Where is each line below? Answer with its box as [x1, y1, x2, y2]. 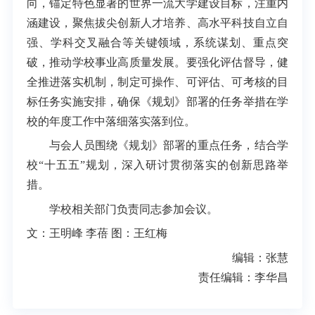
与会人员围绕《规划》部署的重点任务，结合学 [49, 139, 289, 152]
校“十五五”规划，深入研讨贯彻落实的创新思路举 [26, 159, 289, 172]
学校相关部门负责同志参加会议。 [49, 202, 218, 215]
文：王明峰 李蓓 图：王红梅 [26, 227, 167, 240]
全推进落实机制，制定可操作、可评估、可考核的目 [26, 75, 289, 88]
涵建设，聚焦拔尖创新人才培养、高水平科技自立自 [26, 16, 289, 29]
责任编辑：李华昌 [198, 271, 289, 283]
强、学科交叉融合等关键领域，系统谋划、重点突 [26, 36, 289, 49]
